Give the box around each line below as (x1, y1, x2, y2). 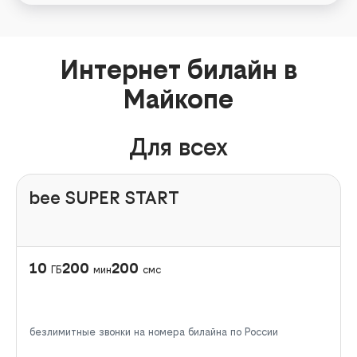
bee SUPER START (29, 187, 179, 209)
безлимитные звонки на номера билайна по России (29, 326, 278, 339)
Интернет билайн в (60, 55, 297, 85)
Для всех (129, 133, 228, 162)
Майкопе (124, 84, 233, 115)
